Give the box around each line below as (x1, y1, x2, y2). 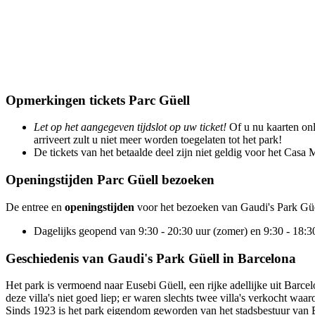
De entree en (6, 200, 65, 213)
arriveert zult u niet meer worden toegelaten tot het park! (34, 134, 282, 146)
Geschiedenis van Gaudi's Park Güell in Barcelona (6, 250, 296, 266)
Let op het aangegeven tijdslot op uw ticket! (34, 121, 226, 134)
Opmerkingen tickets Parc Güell (6, 92, 190, 108)
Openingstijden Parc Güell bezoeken (6, 172, 214, 188)
